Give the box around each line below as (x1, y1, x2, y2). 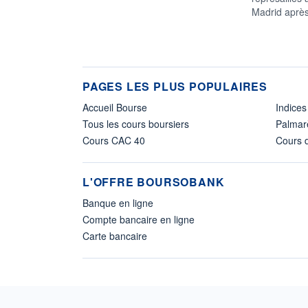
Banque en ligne (82, 195, 153, 210)
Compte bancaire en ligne (82, 212, 195, 226)
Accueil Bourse (82, 100, 147, 114)
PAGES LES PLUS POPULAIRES (82, 78, 267, 94)
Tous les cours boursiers (82, 116, 189, 131)
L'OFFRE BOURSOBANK (82, 173, 225, 190)
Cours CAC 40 (82, 133, 145, 147)
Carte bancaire (82, 228, 147, 243)
